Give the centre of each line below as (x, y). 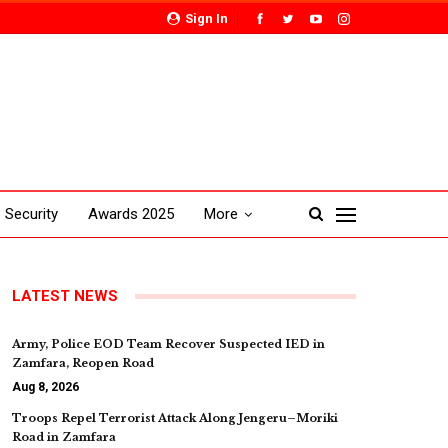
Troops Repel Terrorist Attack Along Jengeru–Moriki (175, 418)
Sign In (205, 18)
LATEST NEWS (65, 296)
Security (31, 214)
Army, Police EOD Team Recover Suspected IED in (168, 344)
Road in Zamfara (64, 437)
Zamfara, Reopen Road (83, 363)
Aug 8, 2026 (45, 387)
